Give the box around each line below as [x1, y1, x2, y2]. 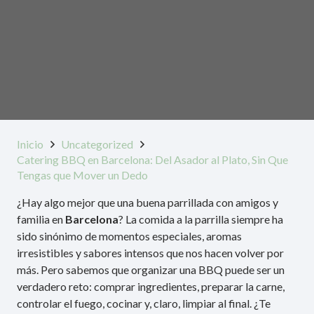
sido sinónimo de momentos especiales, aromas [17, 229, 242, 243]
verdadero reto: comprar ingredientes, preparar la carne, [17, 280, 285, 294]
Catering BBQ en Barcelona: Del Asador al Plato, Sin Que [17, 153, 288, 167]
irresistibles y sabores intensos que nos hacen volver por [17, 246, 284, 260]
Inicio [17, 137, 43, 151]
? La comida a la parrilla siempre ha [118, 212, 283, 226]
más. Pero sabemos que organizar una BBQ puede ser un [17, 263, 285, 277]
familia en [17, 212, 65, 226]
